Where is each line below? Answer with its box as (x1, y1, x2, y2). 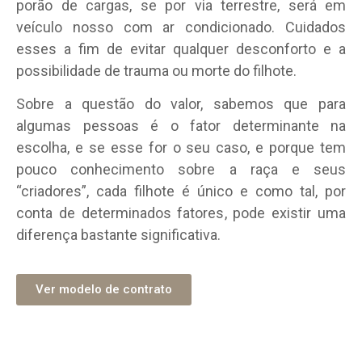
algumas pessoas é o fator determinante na (16, 117, 346, 135)
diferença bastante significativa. (16, 226, 221, 244)
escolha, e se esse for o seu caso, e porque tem (16, 139, 346, 157)
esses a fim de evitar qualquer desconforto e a (16, 40, 346, 58)
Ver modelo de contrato (36, 281, 172, 297)
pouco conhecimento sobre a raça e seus (16, 161, 346, 179)
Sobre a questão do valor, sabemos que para (16, 95, 346, 113)
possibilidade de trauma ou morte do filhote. (16, 62, 297, 80)
